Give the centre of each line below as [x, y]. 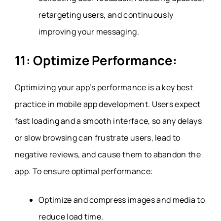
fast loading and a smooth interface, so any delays [109, 121]
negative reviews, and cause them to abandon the [108, 154]
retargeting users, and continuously [106, 15]
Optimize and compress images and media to [122, 200]
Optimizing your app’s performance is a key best [104, 87]
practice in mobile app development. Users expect [108, 104]
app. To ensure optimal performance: [85, 171]
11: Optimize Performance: [96, 60]
